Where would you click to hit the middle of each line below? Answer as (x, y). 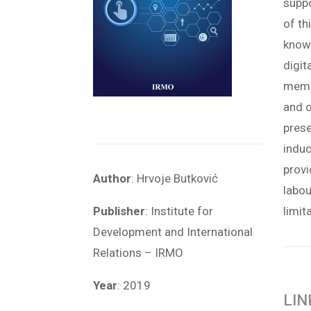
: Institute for (179, 211)
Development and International (173, 232)
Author (112, 178)
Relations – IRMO (138, 252)
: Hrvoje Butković (175, 178)
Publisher (119, 211)
